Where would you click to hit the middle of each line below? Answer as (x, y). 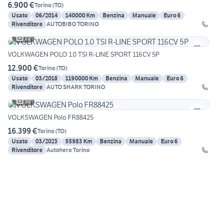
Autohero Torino (68, 150)
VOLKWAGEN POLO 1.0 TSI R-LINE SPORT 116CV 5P (84, 54)
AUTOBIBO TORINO (73, 24)
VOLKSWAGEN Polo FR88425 (51, 117)
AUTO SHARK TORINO (76, 87)
